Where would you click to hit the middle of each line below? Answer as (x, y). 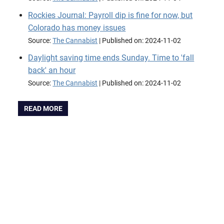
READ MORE (43, 109)
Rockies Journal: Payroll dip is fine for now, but (110, 15)
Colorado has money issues (77, 28)
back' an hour (52, 70)
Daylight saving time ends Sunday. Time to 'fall (111, 58)
